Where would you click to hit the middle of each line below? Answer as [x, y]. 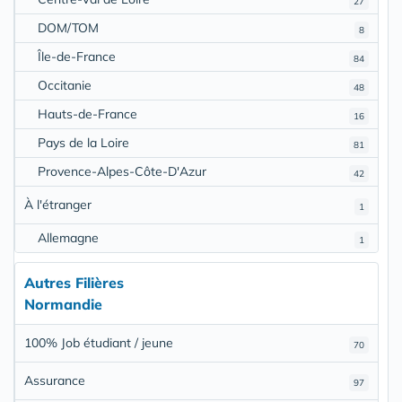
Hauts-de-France [87, 114]
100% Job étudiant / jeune [99, 343]
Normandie [63, 305]
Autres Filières [74, 283]
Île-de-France [77, 57]
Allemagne [68, 238]
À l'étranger [58, 205]
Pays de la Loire [83, 143]
